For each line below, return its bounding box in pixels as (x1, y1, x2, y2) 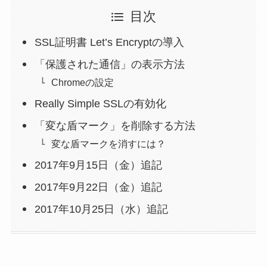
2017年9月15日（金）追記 (35, 159, 163, 172)
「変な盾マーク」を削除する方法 (35, 120, 196, 132)
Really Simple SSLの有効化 (35, 98, 167, 110)
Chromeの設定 (51, 77, 114, 88)
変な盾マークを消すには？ (51, 138, 166, 150)
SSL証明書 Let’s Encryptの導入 (35, 36, 185, 49)
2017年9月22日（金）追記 (35, 181, 163, 194)
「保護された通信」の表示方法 (35, 58, 185, 71)
